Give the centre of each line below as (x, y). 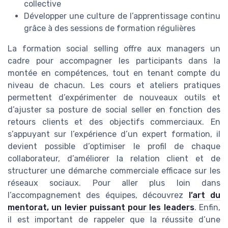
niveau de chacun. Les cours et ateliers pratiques (114, 85)
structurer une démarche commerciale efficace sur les (114, 170)
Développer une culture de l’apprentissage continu (122, 16)
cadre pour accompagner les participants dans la (114, 61)
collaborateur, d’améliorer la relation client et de (114, 158)
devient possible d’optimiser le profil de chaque (114, 146)
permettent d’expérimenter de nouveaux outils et (114, 97)
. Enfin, (207, 207)
